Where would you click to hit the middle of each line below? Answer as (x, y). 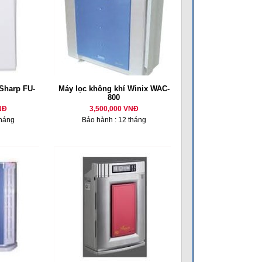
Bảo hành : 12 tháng (114, 120)
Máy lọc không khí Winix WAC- (114, 89)
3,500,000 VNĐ (114, 109)
